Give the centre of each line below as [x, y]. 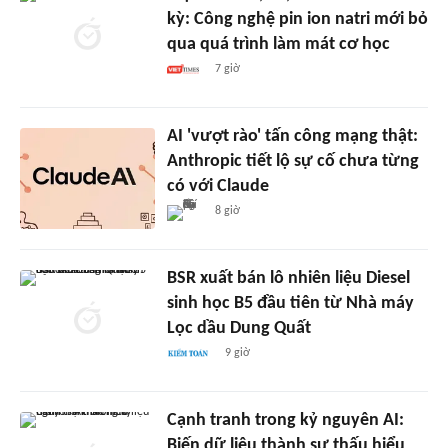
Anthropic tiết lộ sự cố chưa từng [292, 162]
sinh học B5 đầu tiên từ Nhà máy [290, 304]
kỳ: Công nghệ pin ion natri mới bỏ [297, 20]
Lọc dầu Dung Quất [238, 329]
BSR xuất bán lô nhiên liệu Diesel [288, 279]
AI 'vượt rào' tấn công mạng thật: [292, 137]
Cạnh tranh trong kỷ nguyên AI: [285, 421]
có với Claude [217, 187]
